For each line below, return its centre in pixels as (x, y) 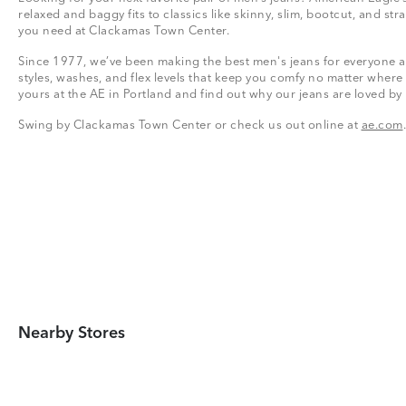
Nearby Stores (72, 334)
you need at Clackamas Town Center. (128, 32)
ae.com (382, 126)
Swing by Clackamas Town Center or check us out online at (190, 126)
